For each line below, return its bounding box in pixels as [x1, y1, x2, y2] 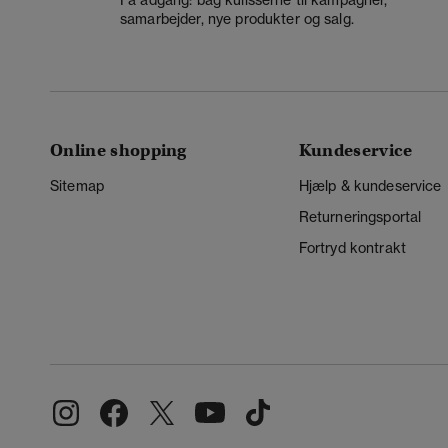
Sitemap [50, 176, 104, 195]
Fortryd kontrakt [298, 238, 407, 257]
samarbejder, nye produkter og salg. [120, 10, 354, 29]
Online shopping [50, 139, 187, 161]
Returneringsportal [298, 207, 422, 226]
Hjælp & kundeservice [298, 176, 442, 195]
